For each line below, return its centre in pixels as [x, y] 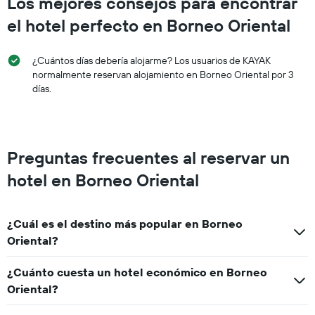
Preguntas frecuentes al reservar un [148, 157]
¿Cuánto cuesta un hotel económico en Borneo [137, 272]
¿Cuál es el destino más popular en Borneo [125, 223]
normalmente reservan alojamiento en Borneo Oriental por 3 [163, 74]
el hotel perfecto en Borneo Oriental [149, 25]
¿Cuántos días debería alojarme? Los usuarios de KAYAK [152, 60]
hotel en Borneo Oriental [103, 180]
